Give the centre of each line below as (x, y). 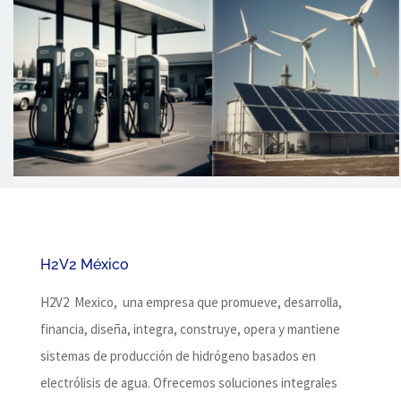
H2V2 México (84, 264)
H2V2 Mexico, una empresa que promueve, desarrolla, (191, 302)
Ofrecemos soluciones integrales (245, 382)
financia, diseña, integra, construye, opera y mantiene (190, 328)
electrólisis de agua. (96, 382)
